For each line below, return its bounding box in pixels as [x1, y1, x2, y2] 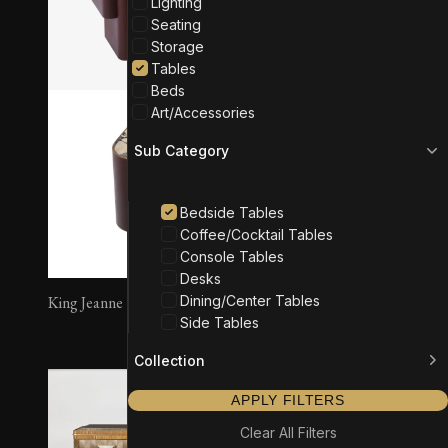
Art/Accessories [151, 103, 255, 121]
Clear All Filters [239, 424, 337, 442]
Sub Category [134, 141, 229, 159]
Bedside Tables [180, 203, 284, 221]
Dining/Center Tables [180, 291, 320, 309]
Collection [134, 351, 205, 369]
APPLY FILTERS [231, 392, 345, 409]
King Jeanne [48, 292, 123, 314]
